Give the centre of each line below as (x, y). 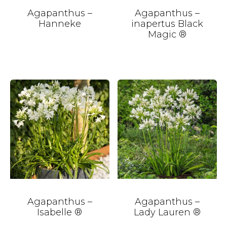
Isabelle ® (60, 212)
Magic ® (167, 34)
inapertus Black (167, 24)
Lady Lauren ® (167, 212)
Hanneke (60, 24)
